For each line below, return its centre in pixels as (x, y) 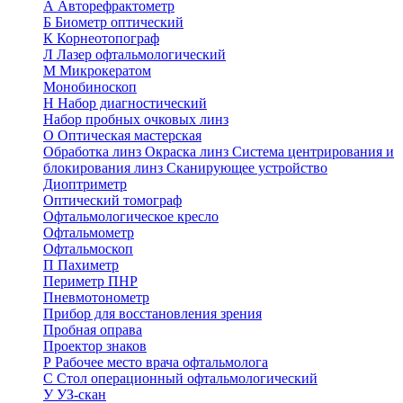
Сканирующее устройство (247, 168)
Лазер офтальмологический (141, 54)
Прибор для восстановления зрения (152, 313)
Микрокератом (105, 71)
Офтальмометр (89, 233)
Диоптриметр (85, 184)
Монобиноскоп (90, 87)
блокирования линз (105, 168)
